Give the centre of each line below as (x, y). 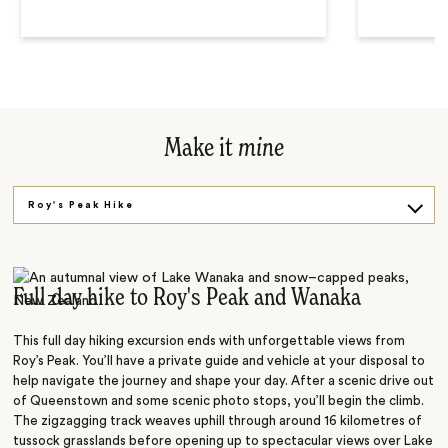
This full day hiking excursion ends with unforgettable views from (209, 341)
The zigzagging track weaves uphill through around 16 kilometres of (218, 421)
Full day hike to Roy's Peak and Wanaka (187, 299)
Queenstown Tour (89, 280)
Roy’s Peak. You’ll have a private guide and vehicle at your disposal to (219, 361)
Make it (201, 148)
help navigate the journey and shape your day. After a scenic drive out (224, 381)
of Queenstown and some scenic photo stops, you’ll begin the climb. (219, 401)
